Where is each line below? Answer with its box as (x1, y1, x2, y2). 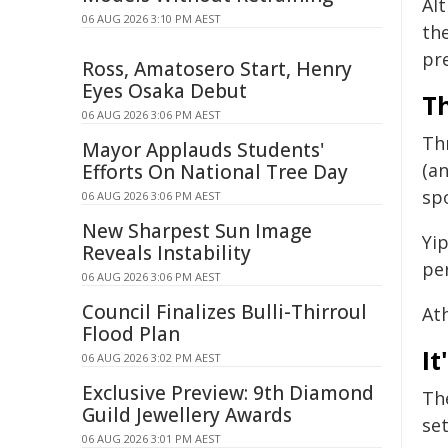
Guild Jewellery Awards (82, 402, 292, 428)
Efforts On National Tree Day (82, 159, 348, 185)
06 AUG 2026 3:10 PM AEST (82, 11, 221, 26)
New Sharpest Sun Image (82, 218, 312, 244)
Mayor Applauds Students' (82, 137, 324, 163)
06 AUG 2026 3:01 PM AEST (82, 431, 221, 446)
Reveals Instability (82, 240, 251, 266)
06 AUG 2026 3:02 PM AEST (82, 350, 221, 365)
